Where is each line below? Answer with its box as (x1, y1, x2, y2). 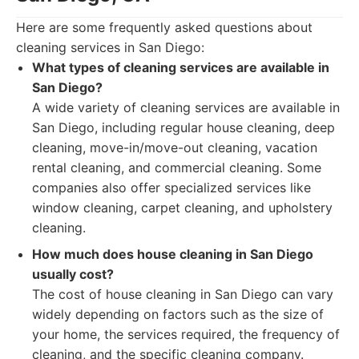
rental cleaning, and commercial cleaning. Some (32, 159, 321, 175)
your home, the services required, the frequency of (32, 326, 340, 342)
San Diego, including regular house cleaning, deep (32, 119, 335, 135)
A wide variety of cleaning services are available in (32, 99, 340, 115)
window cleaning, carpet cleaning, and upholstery (32, 200, 333, 216)
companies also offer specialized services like (32, 179, 311, 196)
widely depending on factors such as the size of (32, 306, 324, 322)
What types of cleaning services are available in (32, 59, 329, 75)
